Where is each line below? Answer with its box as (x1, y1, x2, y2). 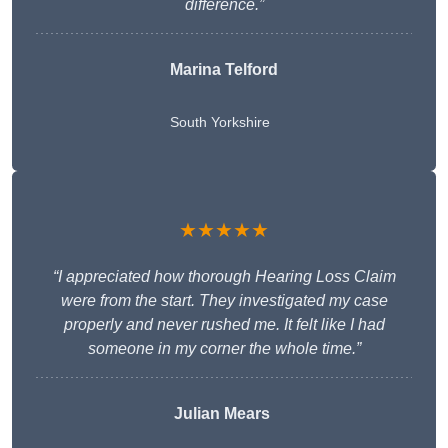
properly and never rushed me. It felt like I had (63, 316, 385, 334)
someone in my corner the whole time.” (87, 340, 361, 358)
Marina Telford (170, 61, 278, 79)
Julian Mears (174, 405, 270, 423)
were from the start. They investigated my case (60, 292, 388, 310)
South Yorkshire (170, 114, 270, 131)
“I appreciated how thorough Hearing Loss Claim (52, 268, 396, 286)
